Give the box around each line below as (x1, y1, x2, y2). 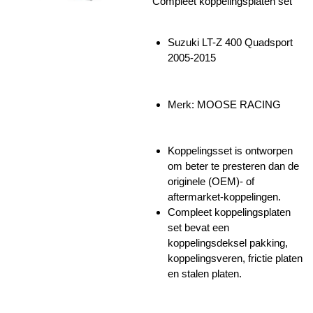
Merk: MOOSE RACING (168, 98, 281, 110)
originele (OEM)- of (168, 175, 254, 188)
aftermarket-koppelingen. (168, 191, 281, 203)
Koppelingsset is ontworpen (168, 145, 293, 157)
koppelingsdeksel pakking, (168, 237, 288, 249)
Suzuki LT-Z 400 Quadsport (168, 36, 293, 49)
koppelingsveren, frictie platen (168, 252, 303, 265)
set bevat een (168, 221, 229, 234)
